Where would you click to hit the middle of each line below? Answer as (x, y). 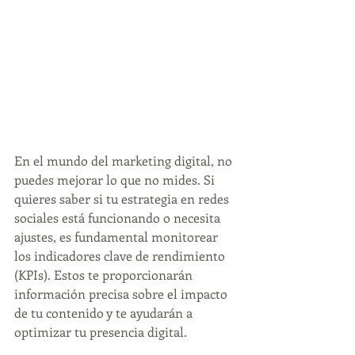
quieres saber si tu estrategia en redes (123, 198)
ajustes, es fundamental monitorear (118, 237)
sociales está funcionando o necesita (119, 218)
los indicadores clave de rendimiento (121, 256)
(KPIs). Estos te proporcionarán (105, 275)
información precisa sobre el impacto (122, 294)
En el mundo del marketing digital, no (125, 160)
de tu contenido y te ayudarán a (105, 313)
